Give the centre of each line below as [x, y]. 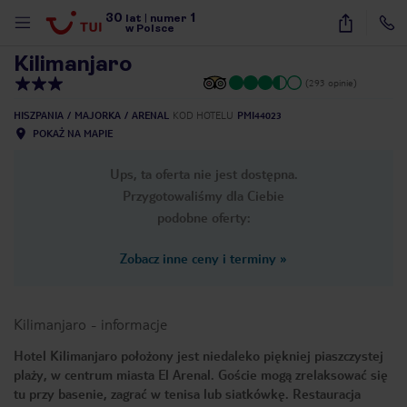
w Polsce [150, 28]
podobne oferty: [203, 217]
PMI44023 [259, 115]
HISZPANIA [39, 115]
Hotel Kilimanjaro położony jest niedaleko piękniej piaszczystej [199, 355]
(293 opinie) [331, 82]
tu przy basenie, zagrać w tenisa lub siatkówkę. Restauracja [187, 393]
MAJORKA [98, 115]
